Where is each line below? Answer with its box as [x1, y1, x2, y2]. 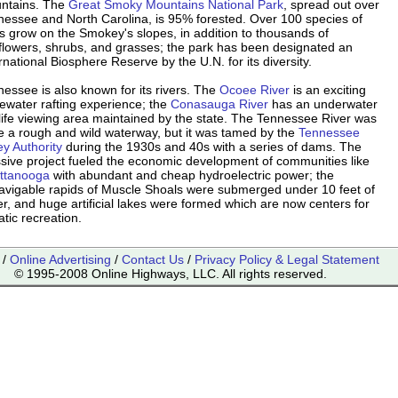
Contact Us [122, 251, 184, 267]
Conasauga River [171, 97, 268, 112]
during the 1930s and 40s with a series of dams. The [62, 139, 362, 155]
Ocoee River [219, 83, 290, 98]
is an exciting [290, 83, 366, 98]
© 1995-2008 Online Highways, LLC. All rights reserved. [14, 266, 330, 281]
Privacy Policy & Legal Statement [195, 251, 379, 267]
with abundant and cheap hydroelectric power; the [50, 168, 334, 183]
